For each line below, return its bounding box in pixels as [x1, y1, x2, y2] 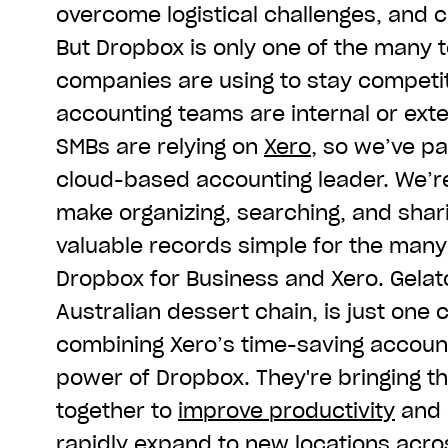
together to [56, 397, 178, 424]
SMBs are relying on [56, 133, 264, 160]
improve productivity [178, 397, 395, 424]
